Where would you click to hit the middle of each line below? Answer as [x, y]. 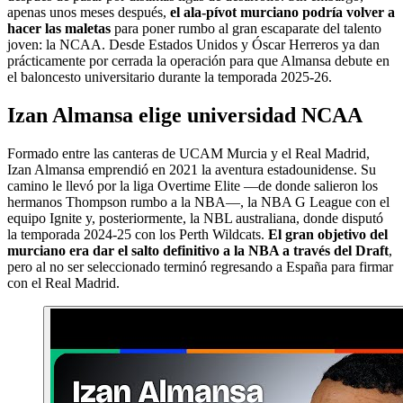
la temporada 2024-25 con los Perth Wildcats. [138, 234]
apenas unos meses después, [89, 12]
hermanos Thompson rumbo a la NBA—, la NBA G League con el [198, 201]
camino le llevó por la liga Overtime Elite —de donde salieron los [193, 185]
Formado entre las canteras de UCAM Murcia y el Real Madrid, [188, 153]
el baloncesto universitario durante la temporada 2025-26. [170, 76]
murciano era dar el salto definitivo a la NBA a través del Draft [198, 250]
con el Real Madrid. [63, 282]
